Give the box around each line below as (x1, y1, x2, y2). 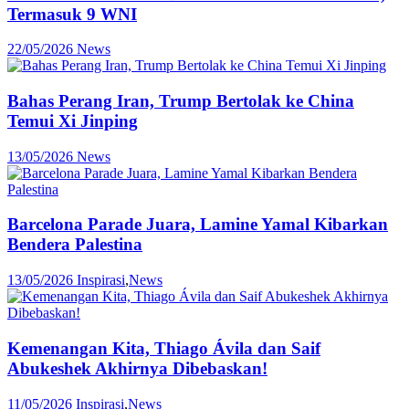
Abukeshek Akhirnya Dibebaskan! (7, 358, 267, 378)
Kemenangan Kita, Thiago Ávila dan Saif (7, 338, 320, 358)
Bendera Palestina (7, 235, 142, 255)
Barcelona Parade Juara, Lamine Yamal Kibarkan (7, 215, 388, 235)
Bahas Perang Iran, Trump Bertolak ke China (7, 90, 354, 110)
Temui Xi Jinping (7, 110, 138, 131)
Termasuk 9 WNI (7, 4, 137, 24)
